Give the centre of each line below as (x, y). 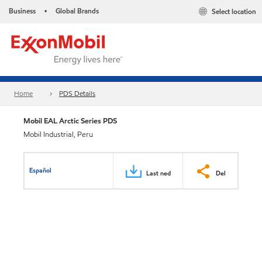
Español (41, 170)
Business (22, 11)
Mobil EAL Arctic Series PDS (70, 121)
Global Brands (77, 11)
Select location (234, 12)
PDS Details (77, 94)
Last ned (158, 173)
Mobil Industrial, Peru (58, 135)
